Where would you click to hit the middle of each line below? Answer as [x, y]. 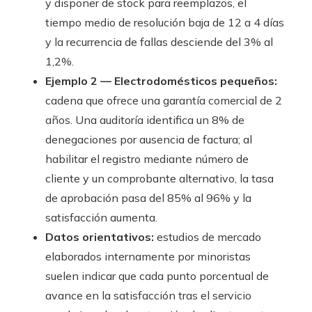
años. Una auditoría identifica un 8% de [145, 120]
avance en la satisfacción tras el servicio [148, 295]
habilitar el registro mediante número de [147, 159]
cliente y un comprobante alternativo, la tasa [159, 178]
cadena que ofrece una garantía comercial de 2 [164, 100]
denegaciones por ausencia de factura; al [149, 139]
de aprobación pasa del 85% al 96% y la [148, 198]
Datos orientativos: [100, 237]
